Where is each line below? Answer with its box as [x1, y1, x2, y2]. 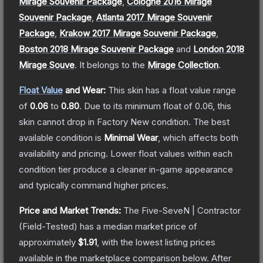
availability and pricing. [19, 147, 108, 159]
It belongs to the [79, 59, 147, 70]
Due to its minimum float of [84, 100, 195, 112]
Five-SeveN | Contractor [141, 204, 241, 216]
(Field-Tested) [19, 220, 77, 232]
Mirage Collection [147, 59, 218, 70]
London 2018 [193, 43, 244, 55]
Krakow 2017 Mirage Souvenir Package [59, 27, 216, 39]
